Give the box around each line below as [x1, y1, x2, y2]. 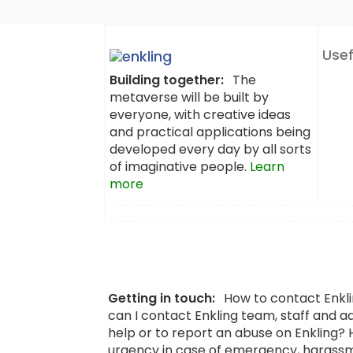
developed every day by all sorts [110, 139, 311, 158]
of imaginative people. [110, 157, 250, 176]
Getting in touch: [108, 289, 218, 307]
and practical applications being [110, 122, 310, 141]
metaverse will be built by [110, 87, 269, 106]
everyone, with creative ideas [110, 105, 291, 124]
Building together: [110, 70, 224, 89]
